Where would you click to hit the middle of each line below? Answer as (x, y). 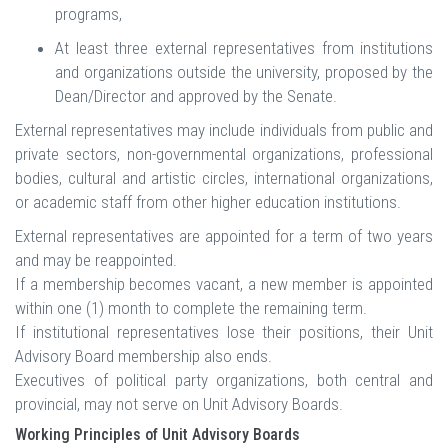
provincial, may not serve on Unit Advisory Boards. (179, 404)
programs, (88, 14)
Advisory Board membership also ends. (143, 356)
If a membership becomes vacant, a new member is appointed (224, 284)
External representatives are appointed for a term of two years (224, 236)
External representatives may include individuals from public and (224, 130)
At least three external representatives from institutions (244, 48)
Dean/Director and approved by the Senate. (196, 96)
